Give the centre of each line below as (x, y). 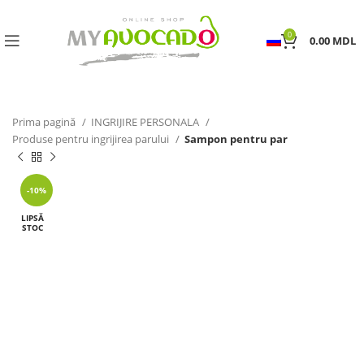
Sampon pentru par (236, 139)
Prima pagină (45, 122)
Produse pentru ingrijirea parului (92, 139)
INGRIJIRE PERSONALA (146, 122)
